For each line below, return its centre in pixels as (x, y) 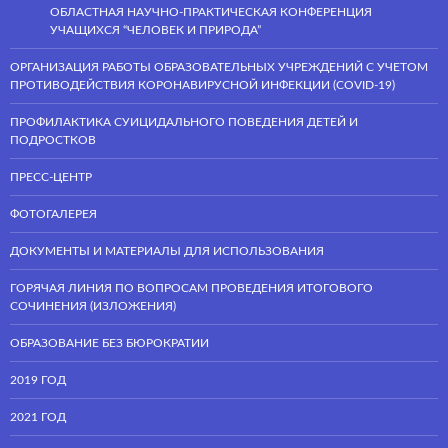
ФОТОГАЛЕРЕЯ (53, 213)
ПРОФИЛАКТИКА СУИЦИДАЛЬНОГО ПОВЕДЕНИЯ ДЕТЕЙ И (184, 121)
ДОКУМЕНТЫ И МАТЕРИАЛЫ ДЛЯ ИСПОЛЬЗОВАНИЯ (167, 250)
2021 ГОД (38, 416)
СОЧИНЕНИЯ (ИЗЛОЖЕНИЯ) (93, 305)
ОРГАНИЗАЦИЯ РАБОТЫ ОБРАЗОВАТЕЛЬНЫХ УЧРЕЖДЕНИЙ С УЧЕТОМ (219, 66)
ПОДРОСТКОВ (53, 139)
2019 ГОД (38, 379)
